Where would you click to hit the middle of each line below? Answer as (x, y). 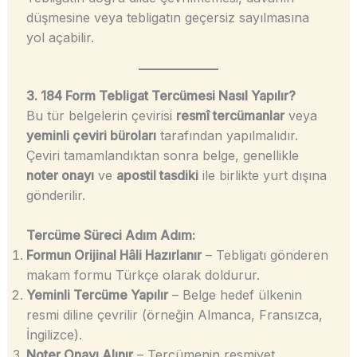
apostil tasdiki (157, 175)
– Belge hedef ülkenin (235, 295)
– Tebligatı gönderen (265, 255)
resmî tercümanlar (230, 115)
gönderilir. (55, 195)
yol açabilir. (60, 37)
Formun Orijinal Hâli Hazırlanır (114, 255)
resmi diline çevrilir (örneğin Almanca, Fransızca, (174, 315)
